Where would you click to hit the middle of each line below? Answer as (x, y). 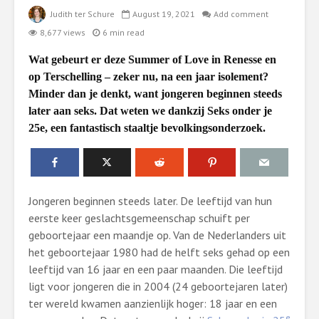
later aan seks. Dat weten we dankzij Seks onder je (150, 111)
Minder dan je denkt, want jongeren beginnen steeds (155, 94)
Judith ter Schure (82, 14)
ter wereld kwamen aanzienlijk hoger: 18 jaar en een (153, 303)
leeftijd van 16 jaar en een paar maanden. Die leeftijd (156, 269)
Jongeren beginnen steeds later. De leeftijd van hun (150, 201)
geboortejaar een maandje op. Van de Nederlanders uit (157, 235)
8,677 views (63, 32)
